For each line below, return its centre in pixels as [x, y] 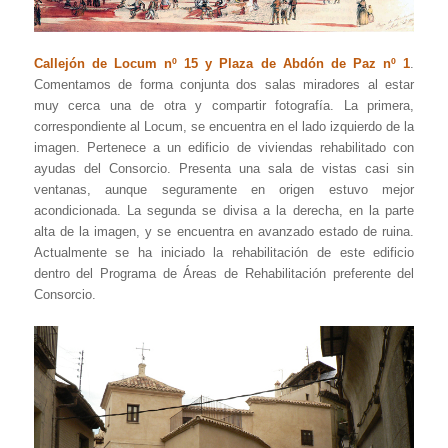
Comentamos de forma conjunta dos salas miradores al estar [224, 85]
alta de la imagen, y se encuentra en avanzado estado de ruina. [224, 232]
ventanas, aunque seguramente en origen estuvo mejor [224, 190]
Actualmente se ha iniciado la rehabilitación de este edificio [224, 253]
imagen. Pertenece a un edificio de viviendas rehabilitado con [224, 148]
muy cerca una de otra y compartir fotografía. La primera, [224, 106]
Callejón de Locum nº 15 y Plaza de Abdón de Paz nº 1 [222, 64]
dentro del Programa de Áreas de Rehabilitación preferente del [224, 274]
